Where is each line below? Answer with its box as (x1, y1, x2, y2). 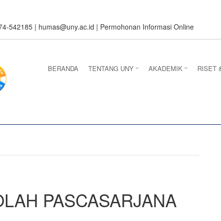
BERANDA (47, 64, 78, 74)
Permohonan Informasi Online (100, 22, 194, 32)
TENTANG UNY (88, 64, 134, 74)
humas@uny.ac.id (38, 22, 94, 32)
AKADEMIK (148, 64, 183, 74)
